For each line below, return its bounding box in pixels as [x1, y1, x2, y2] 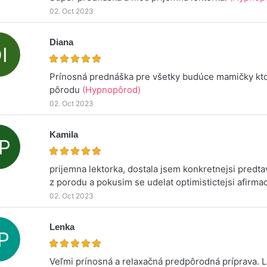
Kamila [49, 129, 79, 139]
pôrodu [49, 83, 83, 95]
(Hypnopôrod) [82, 83, 141, 95]
